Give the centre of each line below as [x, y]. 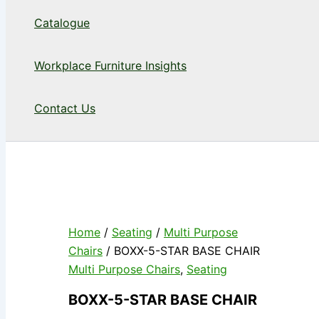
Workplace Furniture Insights [110, 66]
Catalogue [62, 23]
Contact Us [65, 109]
